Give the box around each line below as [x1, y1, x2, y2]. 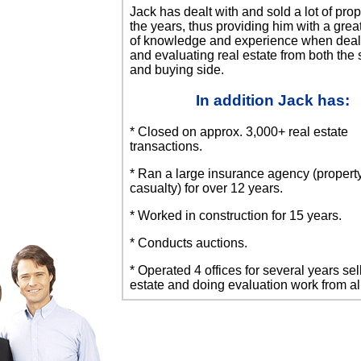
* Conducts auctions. [130, 235, 247, 250]
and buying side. [130, 62, 224, 77]
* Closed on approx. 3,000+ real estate [130, 124, 348, 139]
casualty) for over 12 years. [130, 180, 283, 195]
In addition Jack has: [195, 92, 350, 110]
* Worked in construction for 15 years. [130, 208, 342, 222]
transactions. [130, 139, 202, 153]
